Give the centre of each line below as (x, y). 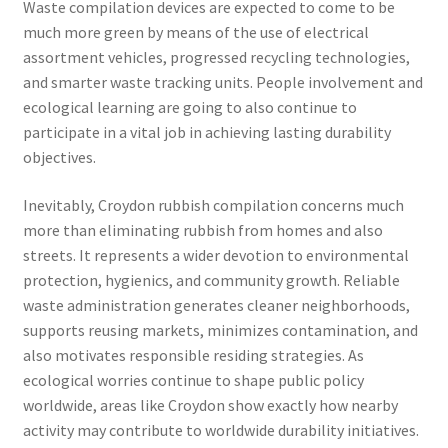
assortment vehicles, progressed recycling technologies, (216, 57)
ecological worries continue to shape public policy (193, 380)
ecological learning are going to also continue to (189, 107)
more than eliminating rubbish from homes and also (202, 230)
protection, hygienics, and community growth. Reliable (211, 280)
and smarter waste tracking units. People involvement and (222, 82)
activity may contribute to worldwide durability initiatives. (220, 430)
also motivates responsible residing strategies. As (193, 355)
